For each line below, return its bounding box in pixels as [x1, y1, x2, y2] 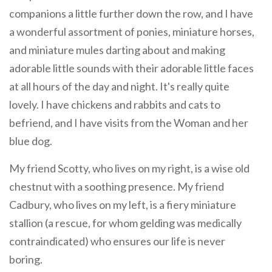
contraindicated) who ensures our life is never [9, 234, 225, 248]
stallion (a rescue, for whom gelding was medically [9, 216, 242, 230]
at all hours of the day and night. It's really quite [9, 80, 229, 93]
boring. [9, 253, 44, 267]
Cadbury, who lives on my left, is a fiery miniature [9, 198, 236, 212]
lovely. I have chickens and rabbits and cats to [9, 98, 220, 112]
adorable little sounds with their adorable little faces [9, 61, 254, 75]
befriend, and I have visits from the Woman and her [9, 116, 248, 130]
